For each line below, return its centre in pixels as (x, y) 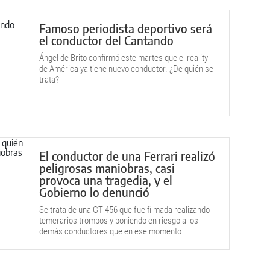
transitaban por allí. (72, 242)
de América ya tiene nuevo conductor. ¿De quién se (126, 69)
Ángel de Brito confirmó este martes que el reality (124, 58)
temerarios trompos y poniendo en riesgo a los (119, 221)
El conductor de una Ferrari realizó (127, 156)
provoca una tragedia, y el (106, 180)
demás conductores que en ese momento (110, 231)
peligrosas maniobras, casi (107, 168)
